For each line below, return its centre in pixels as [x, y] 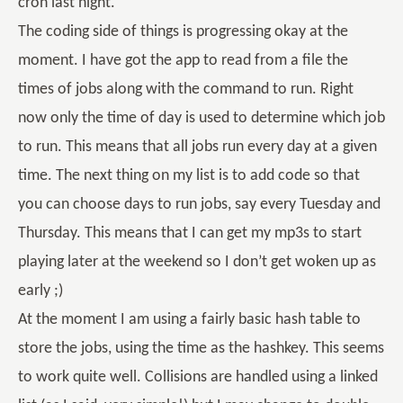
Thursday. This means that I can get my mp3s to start [190, 233]
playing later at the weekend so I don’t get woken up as [197, 262]
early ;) [40, 291]
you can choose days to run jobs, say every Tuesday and [199, 205]
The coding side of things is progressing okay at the [183, 32]
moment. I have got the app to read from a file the [183, 61]
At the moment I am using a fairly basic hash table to [189, 320]
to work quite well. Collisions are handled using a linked [198, 377]
